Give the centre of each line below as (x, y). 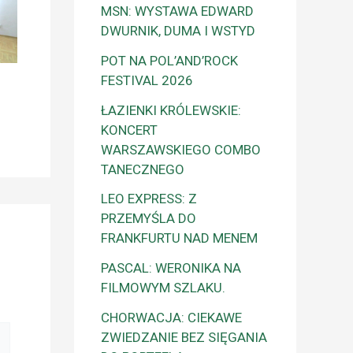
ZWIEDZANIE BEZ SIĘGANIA (184, 337)
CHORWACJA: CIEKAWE (171, 317)
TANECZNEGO (143, 169)
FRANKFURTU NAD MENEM (179, 238)
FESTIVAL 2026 (147, 80)
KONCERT (129, 130)
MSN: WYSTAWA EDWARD (177, 11)
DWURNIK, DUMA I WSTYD (178, 31)
